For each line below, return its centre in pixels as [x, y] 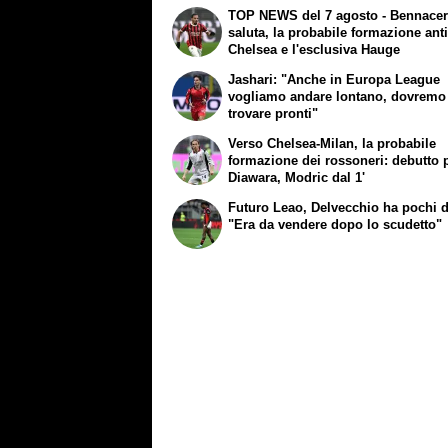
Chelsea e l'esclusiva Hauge [314, 50]
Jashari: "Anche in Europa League [334, 79]
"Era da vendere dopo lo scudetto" [335, 224]
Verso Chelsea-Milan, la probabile [332, 143]
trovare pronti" [273, 113]
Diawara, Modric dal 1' [297, 177]
